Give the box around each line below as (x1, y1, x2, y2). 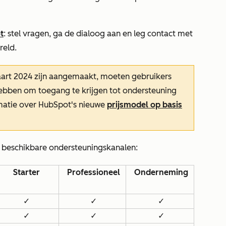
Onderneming (134, 167, 188, 177)
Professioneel (67, 167, 120, 177)
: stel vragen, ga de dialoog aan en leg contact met (4, 29, 193, 38)
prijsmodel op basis (107, 100, 182, 109)
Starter (13, 167, 40, 177)
